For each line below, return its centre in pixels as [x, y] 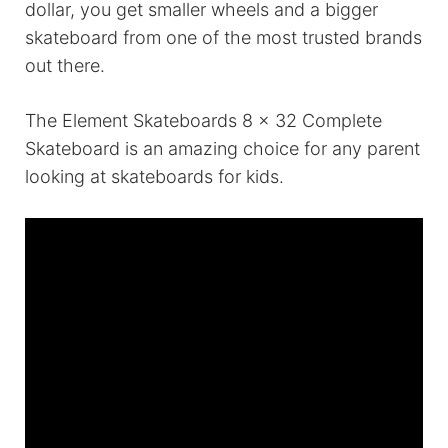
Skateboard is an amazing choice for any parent [222, 149]
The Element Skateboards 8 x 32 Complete [203, 121]
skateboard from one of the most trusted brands [223, 38]
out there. [65, 66]
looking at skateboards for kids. [154, 177]
